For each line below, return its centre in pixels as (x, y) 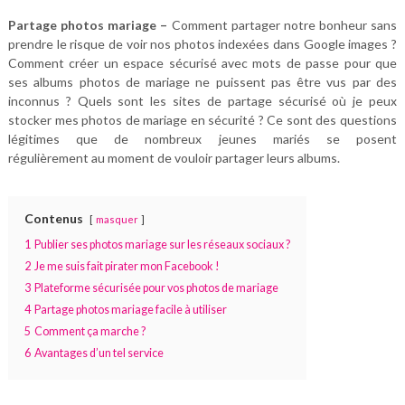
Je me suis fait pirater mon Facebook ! (127, 267)
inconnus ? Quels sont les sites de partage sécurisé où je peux (202, 101)
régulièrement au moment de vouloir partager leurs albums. (174, 158)
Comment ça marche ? (89, 332)
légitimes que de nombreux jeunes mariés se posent (202, 139)
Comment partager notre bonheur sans (284, 25)
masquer (117, 220)
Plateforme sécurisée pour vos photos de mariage (156, 288)
